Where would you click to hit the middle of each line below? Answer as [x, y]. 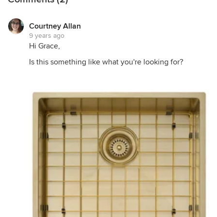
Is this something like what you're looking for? [106, 62]
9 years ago [47, 36]
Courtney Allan [55, 26]
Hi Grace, [45, 46]
